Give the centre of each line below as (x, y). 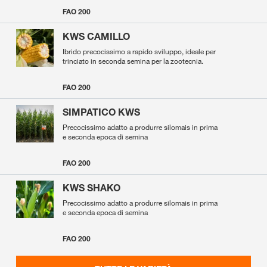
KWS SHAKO (91, 188)
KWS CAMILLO (96, 37)
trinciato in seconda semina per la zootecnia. (133, 61)
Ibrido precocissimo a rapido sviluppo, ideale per (139, 52)
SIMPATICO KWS (101, 112)
